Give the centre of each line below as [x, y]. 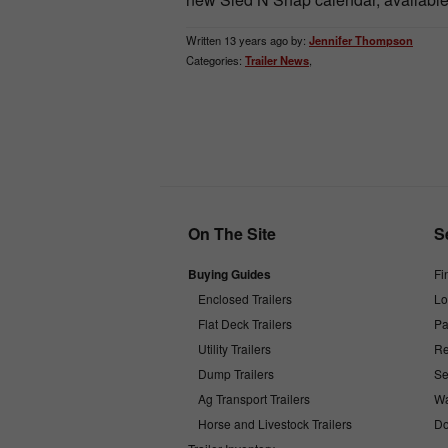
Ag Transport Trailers [254, 399]
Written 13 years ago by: [246, 40]
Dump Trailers [236, 374]
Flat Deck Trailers [245, 324]
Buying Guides [229, 274]
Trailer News [277, 60]
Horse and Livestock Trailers [275, 424]
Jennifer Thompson [361, 40]
